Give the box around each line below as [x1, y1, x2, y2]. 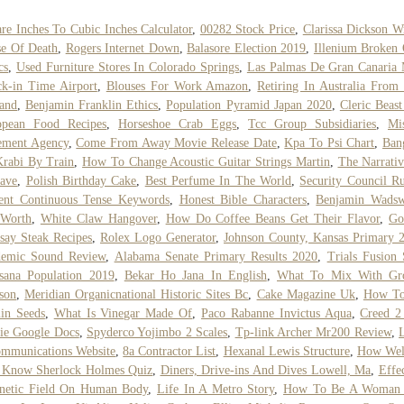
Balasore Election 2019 [187, 41, 307, 55]
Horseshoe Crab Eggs [118, 116, 236, 131]
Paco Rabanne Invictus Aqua [200, 306, 352, 320]
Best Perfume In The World [144, 173, 292, 188]
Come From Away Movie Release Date [76, 135, 277, 150]
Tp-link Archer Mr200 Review [234, 325, 391, 339]
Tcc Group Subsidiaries [248, 116, 376, 131]
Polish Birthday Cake [25, 173, 137, 188]
